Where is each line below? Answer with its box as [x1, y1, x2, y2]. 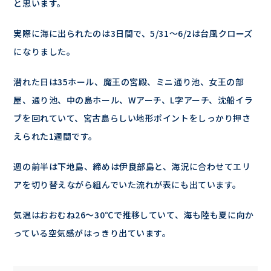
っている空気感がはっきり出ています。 [13, 227, 171, 239]
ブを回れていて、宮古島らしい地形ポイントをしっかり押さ [13, 112, 251, 124]
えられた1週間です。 [13, 130, 98, 142]
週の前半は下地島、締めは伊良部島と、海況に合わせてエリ [13, 160, 251, 172]
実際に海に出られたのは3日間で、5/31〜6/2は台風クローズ [13, 27, 253, 39]
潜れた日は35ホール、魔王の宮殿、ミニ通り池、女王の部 [13, 76, 244, 88]
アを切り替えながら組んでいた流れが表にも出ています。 [13, 178, 241, 191]
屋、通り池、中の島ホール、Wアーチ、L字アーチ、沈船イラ [13, 94, 253, 106]
